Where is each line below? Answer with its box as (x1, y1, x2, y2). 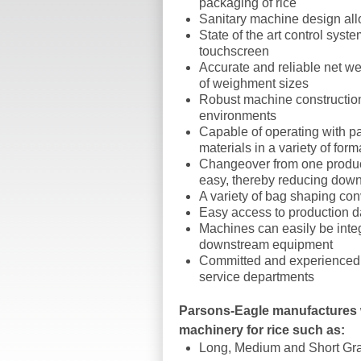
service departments (199, 270, 314, 284)
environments (199, 109, 276, 122)
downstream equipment (199, 238, 333, 251)
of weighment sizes (199, 77, 309, 90)
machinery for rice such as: (179, 323, 345, 337)
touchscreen (199, 44, 269, 58)
